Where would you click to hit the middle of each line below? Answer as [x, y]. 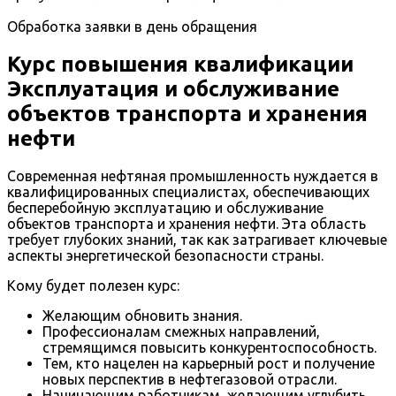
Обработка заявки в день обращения [132, 26]
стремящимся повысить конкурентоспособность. [209, 348]
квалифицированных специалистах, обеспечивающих [188, 192]
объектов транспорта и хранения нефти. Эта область [187, 224]
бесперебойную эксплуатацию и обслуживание [165, 208]
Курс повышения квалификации [180, 64]
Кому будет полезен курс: [93, 286]
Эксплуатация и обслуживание [173, 88]
